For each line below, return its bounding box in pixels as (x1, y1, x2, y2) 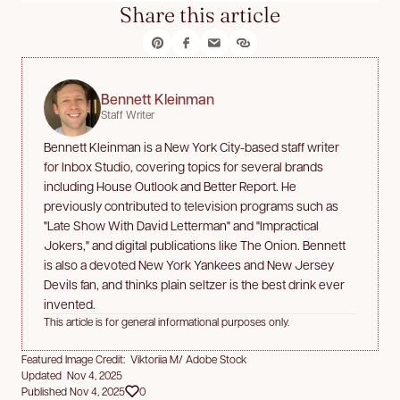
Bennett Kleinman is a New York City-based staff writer (44, 137, 339, 154)
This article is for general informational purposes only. (44, 313, 289, 329)
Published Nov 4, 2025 (21, 383, 125, 398)
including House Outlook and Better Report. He (44, 177, 296, 194)
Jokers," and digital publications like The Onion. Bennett (44, 236, 346, 253)
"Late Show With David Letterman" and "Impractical (44, 216, 319, 233)
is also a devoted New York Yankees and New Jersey (44, 255, 334, 272)
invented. (44, 295, 96, 312)
